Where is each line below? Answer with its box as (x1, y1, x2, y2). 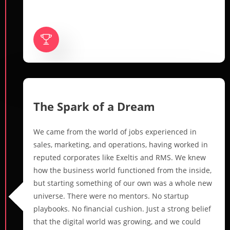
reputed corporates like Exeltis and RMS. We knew (33, 152, 206, 162)
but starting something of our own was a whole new (33, 178, 212, 188)
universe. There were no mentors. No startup (33, 190, 189, 201)
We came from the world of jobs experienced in (33, 126, 197, 137)
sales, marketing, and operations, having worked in (33, 139, 208, 149)
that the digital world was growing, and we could (33, 216, 201, 226)
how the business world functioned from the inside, (33, 165, 212, 175)
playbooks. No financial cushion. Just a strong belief (33, 203, 211, 214)
